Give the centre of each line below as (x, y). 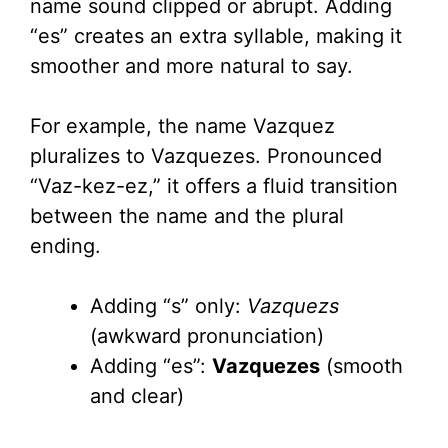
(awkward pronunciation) (207, 336)
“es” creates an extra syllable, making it (216, 36)
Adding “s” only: (168, 306)
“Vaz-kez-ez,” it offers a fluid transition (214, 186)
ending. (65, 246)
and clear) (137, 396)
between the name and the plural (187, 216)
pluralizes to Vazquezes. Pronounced (206, 156)
